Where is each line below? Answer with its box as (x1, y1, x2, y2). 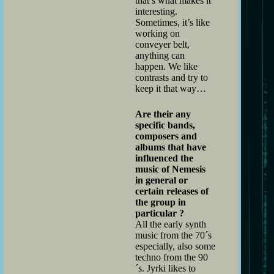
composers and (135, 130, 197, 141)
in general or (135, 174, 188, 185)
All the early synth (135, 218, 206, 229)
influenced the (135, 152, 193, 163)
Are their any (135, 108, 191, 119)
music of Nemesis (135, 163, 206, 174)
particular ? (135, 207, 184, 218)
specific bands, (135, 119, 195, 130)
